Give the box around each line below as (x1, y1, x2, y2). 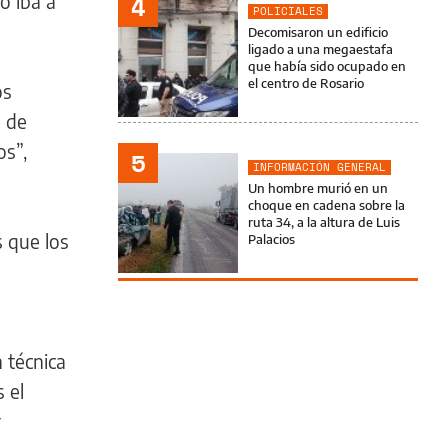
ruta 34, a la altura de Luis (248, 214, 400, 230)
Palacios (248, 231, 295, 247)
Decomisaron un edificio (248, 24, 388, 40)
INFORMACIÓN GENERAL (253, 159, 386, 175)
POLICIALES (253, 3, 323, 19)
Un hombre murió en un (248, 180, 388, 196)
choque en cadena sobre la (248, 197, 405, 213)
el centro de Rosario (248, 75, 364, 91)
